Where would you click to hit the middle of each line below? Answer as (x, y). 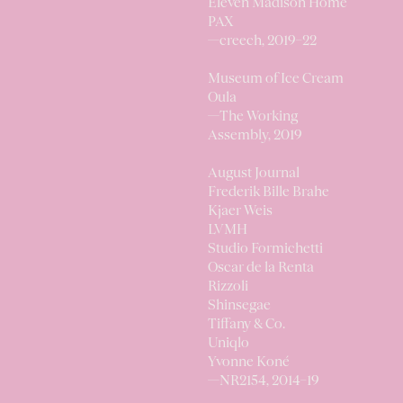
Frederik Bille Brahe (269, 193)
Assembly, (241, 136)
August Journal (254, 174)
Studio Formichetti (265, 249)
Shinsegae (239, 306)
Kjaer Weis (240, 211)
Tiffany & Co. (246, 325)
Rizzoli (228, 287)
